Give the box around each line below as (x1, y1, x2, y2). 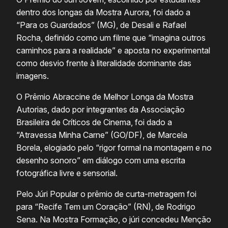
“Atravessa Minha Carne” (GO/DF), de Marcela (16, 130, 187, 140)
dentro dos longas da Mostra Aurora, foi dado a (16, 7, 190, 18)
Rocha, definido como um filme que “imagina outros (16, 33, 206, 43)
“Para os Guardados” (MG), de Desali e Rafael (16, 20, 186, 31)
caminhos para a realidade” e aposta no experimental (16, 45, 210, 56)
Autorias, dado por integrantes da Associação (16, 104, 185, 115)
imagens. (16, 71, 49, 81)
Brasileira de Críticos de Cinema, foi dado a (16, 117, 172, 128)
